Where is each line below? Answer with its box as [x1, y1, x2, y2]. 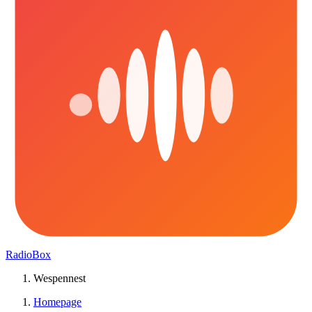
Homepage [33, 296, 81, 308]
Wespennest [33, 272, 86, 284]
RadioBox [6, 249, 51, 260]
